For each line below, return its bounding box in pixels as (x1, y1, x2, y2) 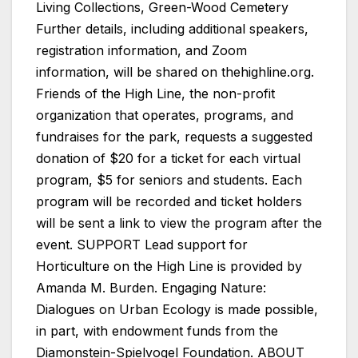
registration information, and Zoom (36, 42, 247, 59)
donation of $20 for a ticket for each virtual (36, 150, 300, 167)
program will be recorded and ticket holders (36, 193, 302, 210)
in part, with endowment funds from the (36, 323, 278, 340)
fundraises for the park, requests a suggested (36, 129, 312, 145)
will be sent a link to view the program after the (36, 215, 322, 232)
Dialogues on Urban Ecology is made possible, (36, 301, 318, 318)
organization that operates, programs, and (36, 107, 293, 124)
